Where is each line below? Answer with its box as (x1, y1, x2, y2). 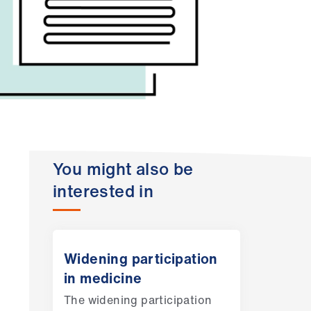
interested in (52, 178, 154, 203)
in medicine (63, 267, 142, 288)
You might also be (52, 155, 194, 181)
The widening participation (63, 291, 212, 308)
